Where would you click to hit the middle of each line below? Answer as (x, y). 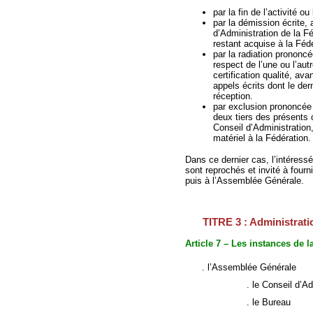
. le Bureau (246, 303)
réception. (233, 96)
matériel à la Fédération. (262, 138)
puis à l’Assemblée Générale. (245, 181)
